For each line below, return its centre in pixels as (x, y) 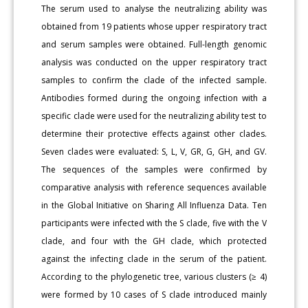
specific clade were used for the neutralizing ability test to (154, 115)
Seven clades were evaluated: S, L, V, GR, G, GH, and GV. (154, 151)
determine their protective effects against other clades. (154, 133)
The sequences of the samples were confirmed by (154, 169)
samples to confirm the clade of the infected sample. (154, 80)
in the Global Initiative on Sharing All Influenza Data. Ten (154, 205)
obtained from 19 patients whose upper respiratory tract (154, 26)
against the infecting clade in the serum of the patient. (154, 258)
